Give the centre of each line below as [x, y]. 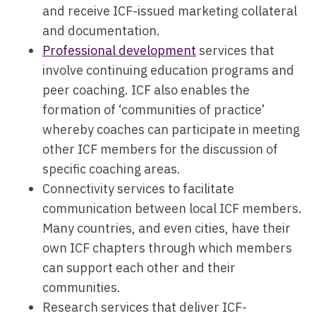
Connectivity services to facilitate [138, 189]
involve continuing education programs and [168, 70]
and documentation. [103, 31]
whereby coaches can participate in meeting [171, 129]
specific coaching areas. [113, 169]
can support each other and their [139, 268]
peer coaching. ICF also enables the [146, 90]
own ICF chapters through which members [167, 248]
